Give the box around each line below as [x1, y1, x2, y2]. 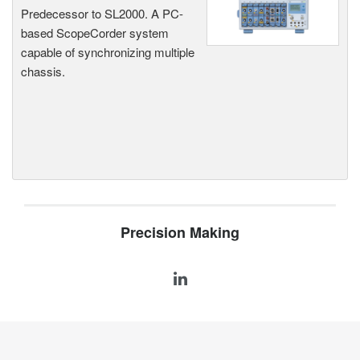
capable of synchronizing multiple [21, 43, 194, 60]
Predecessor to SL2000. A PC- [21, 4, 183, 22]
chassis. [21, 62, 65, 80]
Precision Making [121, 221, 239, 243]
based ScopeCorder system [21, 23, 169, 41]
